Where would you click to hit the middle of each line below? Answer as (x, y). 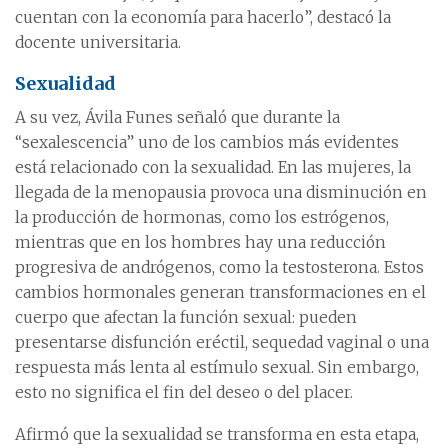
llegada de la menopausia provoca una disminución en (221, 192)
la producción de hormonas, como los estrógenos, (202, 217)
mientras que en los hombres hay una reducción (200, 242)
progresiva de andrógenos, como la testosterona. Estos (219, 267)
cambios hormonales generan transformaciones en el (220, 292)
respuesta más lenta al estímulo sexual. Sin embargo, (217, 367)
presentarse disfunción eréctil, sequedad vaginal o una (222, 342)
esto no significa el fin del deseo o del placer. (184, 392)
